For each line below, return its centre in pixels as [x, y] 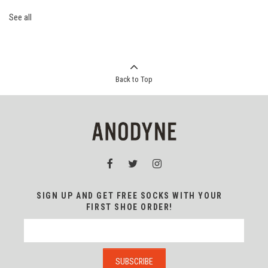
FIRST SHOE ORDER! [130, 207]
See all [20, 18]
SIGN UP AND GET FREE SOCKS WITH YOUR [130, 196]
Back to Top [134, 80]
